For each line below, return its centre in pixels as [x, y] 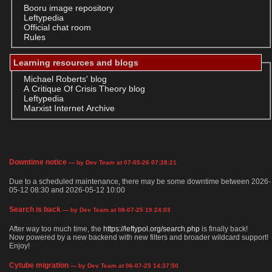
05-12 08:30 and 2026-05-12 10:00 [67, 190]
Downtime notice [38, 162]
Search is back [35, 210]
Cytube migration [39, 266]
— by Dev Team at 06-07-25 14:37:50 [124, 266]
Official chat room [57, 27]
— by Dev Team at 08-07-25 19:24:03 [116, 210]
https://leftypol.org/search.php [151, 229]
